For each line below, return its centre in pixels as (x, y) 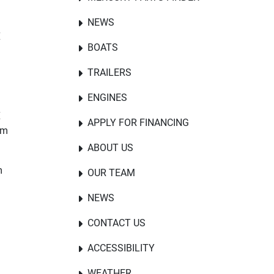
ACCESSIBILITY (121, 248)
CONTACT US (117, 223)
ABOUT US (110, 148)
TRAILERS (109, 72)
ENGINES (107, 98)
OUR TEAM (111, 173)
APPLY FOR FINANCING (138, 123)
